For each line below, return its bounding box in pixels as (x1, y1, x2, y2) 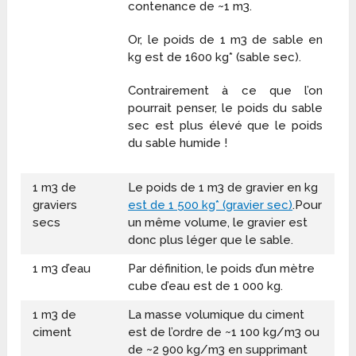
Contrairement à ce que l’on (128, 83, 323, 98)
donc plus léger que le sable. (128, 232, 294, 247)
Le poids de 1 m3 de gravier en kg (128, 180, 319, 195)
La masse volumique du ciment (128, 307, 305, 322)
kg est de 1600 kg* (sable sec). (128, 49, 302, 64)
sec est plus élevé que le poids (128, 118, 323, 133)
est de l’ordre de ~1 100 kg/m (128, 324, 296, 339)
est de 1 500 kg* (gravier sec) (128, 197, 293, 212)
